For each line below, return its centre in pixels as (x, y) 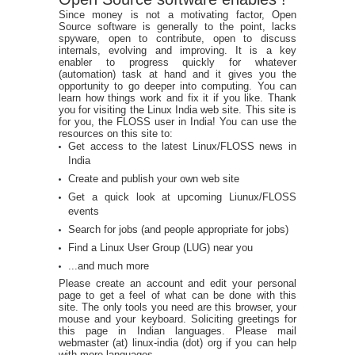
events (84, 212)
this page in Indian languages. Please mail (177, 331)
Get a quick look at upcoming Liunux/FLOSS (182, 197)
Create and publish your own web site (154, 179)
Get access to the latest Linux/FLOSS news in (182, 147)
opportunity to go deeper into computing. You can (177, 86)
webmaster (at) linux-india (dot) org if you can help (177, 343)
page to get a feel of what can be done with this (177, 296)
